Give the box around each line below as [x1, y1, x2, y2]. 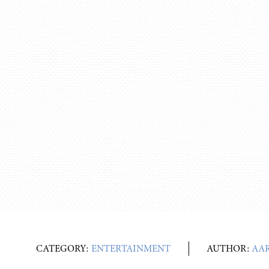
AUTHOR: [207, 242, 252, 255]
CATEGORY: [36, 242, 91, 255]
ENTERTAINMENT [91, 242, 171, 255]
